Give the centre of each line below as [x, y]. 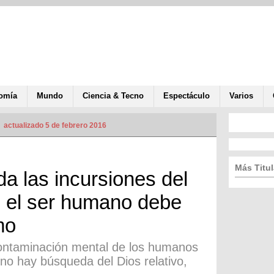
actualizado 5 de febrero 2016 [54, 125]
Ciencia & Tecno [113, 95]
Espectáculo [187, 95]
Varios [241, 95]
